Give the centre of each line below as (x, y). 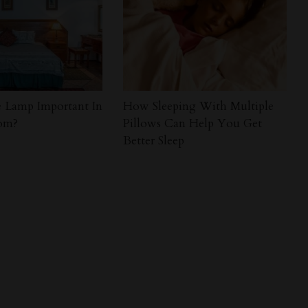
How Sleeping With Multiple (199, 106)
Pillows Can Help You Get (193, 123)
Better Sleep (154, 140)
